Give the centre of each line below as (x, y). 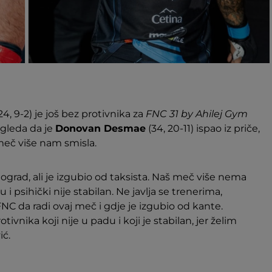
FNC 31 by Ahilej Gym (197, 114)
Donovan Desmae (100, 128)
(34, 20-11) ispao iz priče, (203, 128)
